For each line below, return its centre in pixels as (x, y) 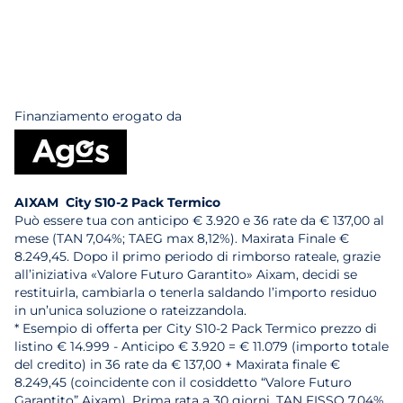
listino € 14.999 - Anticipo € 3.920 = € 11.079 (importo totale (201, 346)
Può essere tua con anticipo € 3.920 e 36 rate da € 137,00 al (199, 220)
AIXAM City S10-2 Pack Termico (117, 202)
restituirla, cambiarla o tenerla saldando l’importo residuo (196, 292)
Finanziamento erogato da (98, 116)
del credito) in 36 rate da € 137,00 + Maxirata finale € (177, 364)
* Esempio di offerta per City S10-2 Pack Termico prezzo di (196, 328)
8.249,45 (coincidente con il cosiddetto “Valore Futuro (183, 382)
